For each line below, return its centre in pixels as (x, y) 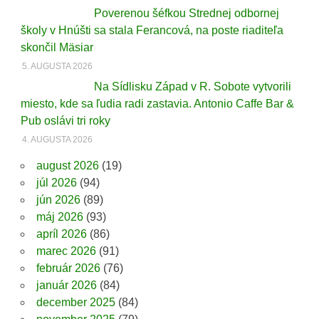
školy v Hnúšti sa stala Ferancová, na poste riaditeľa (152, 31)
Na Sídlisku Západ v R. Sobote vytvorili (192, 87)
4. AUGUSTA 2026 (58, 140)
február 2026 (68, 268)
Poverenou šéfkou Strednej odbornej (186, 14)
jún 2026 (58, 200)
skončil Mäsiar (57, 48)
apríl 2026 (61, 234)
